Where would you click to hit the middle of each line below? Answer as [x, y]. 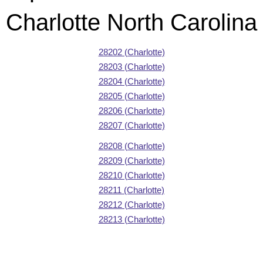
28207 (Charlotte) [131, 125]
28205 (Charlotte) [131, 96]
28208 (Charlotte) [131, 146]
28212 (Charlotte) [131, 204]
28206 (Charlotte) [131, 110]
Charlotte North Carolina [131, 22]
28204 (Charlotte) [131, 81]
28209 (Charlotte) [131, 160]
